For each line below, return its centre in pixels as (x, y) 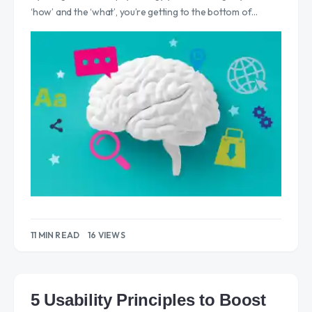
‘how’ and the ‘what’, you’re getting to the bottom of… (145, 12)
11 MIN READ (55, 235)
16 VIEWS (107, 235)
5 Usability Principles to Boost (148, 299)
